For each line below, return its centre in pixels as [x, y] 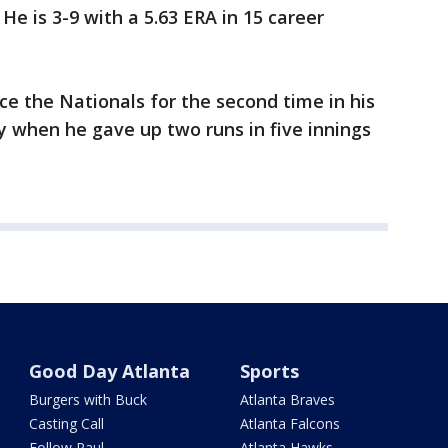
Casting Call [67, 424]
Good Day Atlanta [110, 371]
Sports [269, 371]
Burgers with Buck [88, 400]
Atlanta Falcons [289, 424]
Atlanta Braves [287, 400]
